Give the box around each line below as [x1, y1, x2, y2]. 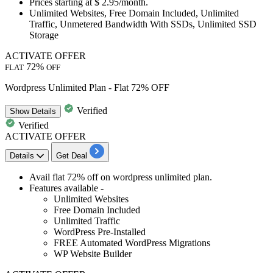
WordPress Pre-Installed [54, 226, 146, 237]
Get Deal [56, 151, 87, 160]
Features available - [29, 182, 104, 193]
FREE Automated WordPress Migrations [54, 237, 210, 248]
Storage [29, 29, 58, 40]
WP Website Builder [54, 248, 132, 259]
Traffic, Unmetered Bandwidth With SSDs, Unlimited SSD [29, 18, 257, 29]
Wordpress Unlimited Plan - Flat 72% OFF [5, 82, 169, 93]
